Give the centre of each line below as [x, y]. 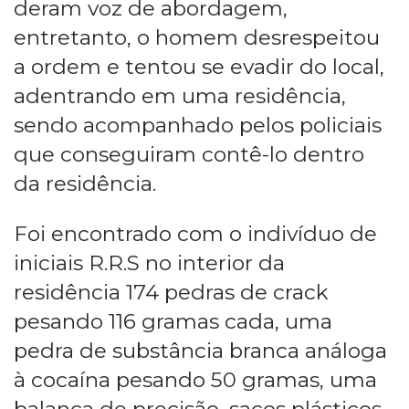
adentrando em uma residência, [180, 95]
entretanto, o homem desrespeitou [197, 37]
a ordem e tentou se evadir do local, [199, 66]
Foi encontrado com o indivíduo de [195, 233]
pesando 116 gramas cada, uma [173, 321]
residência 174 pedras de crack [171, 292]
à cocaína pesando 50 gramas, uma [195, 379]
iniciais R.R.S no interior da [149, 262]
